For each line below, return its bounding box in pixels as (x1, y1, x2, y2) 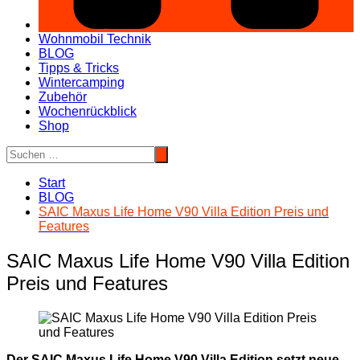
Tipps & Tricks (39, 61, 119, 76)
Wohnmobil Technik (39, 32, 151, 47)
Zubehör (39, 90, 87, 104)
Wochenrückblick (39, 104, 137, 119)
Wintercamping (39, 76, 125, 90)
